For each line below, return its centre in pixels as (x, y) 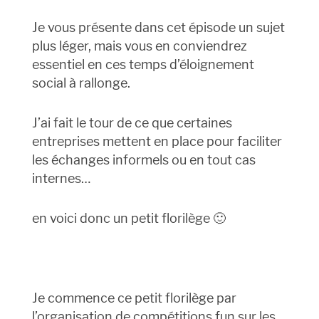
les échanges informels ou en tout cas (143, 160)
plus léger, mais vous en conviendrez (139, 46)
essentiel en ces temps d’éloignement (143, 65)
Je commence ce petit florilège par (134, 298)
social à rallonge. (81, 83)
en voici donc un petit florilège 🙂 (129, 219)
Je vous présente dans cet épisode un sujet (158, 28)
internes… (61, 179)
